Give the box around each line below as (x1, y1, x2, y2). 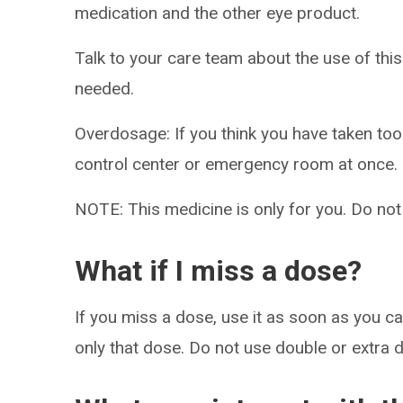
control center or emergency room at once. (75, 154, 399, 175)
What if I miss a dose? (75, 254, 363, 288)
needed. (75, 78, 135, 99)
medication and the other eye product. (75, 3, 361, 23)
